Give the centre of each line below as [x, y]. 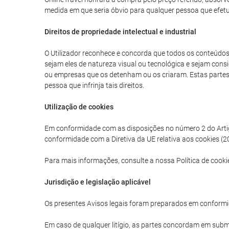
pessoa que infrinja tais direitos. [94, 85]
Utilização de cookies [79, 107]
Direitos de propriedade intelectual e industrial [120, 32]
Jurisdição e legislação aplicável [98, 182]
